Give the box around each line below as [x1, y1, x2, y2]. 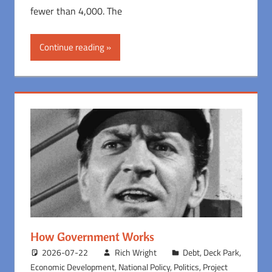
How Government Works [30, 228, 154, 244]
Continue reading [39, 39, 104, 54]
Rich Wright [114, 245, 157, 259]
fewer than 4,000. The [30, 3, 122, 18]
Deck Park [203, 245, 240, 259]
